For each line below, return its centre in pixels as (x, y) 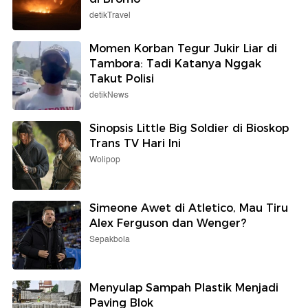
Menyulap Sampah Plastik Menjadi (184, 288)
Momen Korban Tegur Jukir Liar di (183, 49)
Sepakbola (110, 240)
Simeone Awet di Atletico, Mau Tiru (189, 208)
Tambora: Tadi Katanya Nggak (175, 64)
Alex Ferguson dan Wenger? (168, 223)
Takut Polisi (122, 79)
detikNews (109, 96)
